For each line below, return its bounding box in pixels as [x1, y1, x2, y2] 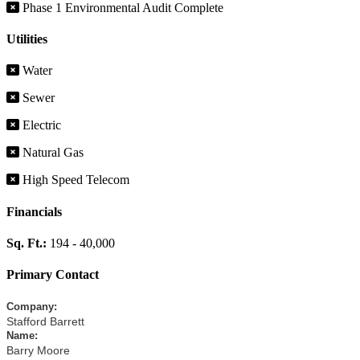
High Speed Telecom [19, 173, 129, 187]
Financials [6, 204, 62, 219]
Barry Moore [6, 344, 70, 358]
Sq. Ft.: [6, 235, 50, 250]
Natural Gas [19, 145, 84, 160]
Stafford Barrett [6, 315, 84, 329]
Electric [19, 118, 61, 133]
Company [6, 301, 54, 313]
